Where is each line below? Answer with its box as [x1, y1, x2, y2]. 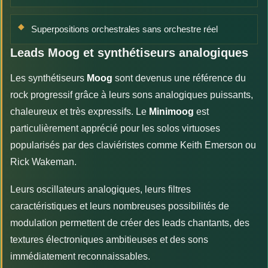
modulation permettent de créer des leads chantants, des [10, 217, 249, 228]
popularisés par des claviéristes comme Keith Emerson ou [10, 139, 256, 150]
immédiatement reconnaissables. [10, 251, 150, 261]
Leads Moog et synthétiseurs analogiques [10, 45, 248, 59]
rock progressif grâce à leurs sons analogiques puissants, [10, 89, 253, 100]
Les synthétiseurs [10, 72, 87, 83]
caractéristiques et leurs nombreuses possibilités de [10, 200, 229, 211]
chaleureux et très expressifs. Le [10, 106, 149, 117]
